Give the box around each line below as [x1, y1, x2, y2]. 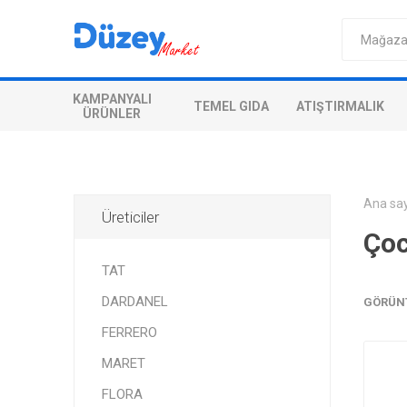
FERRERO [101, 324, 157, 341]
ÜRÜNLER [83, 105, 141, 121]
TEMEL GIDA [194, 98, 269, 114]
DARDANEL [101, 293, 168, 310]
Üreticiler [101, 208, 159, 226]
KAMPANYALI [72, 91, 152, 106]
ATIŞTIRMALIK [296, 98, 384, 114]
